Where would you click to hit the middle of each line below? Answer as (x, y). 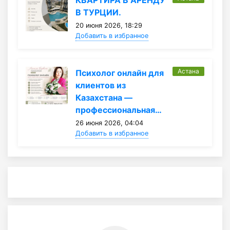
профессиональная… (118, 110)
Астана (188, 71)
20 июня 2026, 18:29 (109, 25)
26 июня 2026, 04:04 (109, 123)
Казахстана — (104, 97)
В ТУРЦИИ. (98, 12)
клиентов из (100, 85)
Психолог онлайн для (119, 73)
